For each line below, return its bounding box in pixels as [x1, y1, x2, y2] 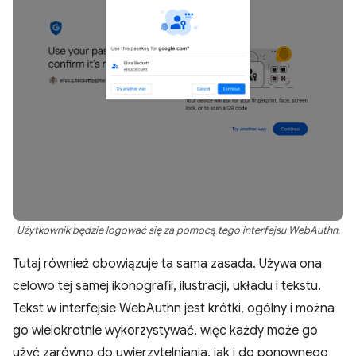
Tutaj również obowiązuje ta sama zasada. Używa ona [13, 256, 322, 272]
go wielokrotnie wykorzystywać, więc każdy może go [13, 323, 318, 339]
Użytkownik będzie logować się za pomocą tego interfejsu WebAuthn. [16, 224, 340, 237]
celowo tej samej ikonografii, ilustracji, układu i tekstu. [13, 278, 321, 294]
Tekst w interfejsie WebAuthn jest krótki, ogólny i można [13, 300, 335, 316]
